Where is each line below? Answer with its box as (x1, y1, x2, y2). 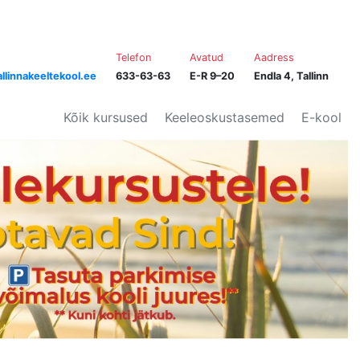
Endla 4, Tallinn (253, 69, 329, 82)
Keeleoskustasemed (165, 109, 284, 125)
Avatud (189, 51, 223, 63)
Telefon (115, 51, 151, 63)
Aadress (253, 51, 294, 63)
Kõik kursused (63, 109, 148, 125)
